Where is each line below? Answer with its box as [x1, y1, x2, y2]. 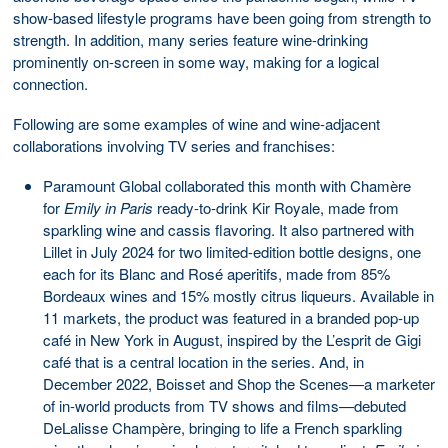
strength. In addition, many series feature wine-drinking [13, 28, 368, 50]
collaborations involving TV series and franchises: [13, 134, 339, 156]
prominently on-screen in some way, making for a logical [13, 50, 379, 72]
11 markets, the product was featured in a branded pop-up [43, 306, 419, 328]
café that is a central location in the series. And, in [43, 350, 364, 372]
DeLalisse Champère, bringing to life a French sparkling [43, 416, 402, 438]
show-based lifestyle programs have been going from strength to [13, 6, 431, 28]
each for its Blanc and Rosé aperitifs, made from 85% [43, 262, 390, 284]
